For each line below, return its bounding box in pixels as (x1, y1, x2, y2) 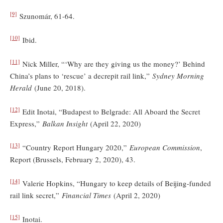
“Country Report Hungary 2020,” (20, 142, 129, 152)
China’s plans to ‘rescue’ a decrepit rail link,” (10, 70, 152, 81)
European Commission (129, 142, 200, 152)
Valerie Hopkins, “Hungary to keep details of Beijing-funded (20, 178, 211, 188)
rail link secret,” (10, 190, 62, 200)
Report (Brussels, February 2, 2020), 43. (10, 154, 135, 164)
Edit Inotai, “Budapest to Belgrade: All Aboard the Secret (20, 106, 200, 116)
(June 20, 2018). (34, 82, 86, 93)
